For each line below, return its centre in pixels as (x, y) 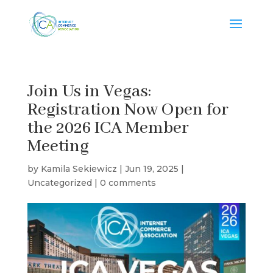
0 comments (128, 183)
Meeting (58, 147)
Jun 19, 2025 (151, 169)
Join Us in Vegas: (89, 92)
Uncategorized (59, 183)
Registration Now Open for (128, 110)
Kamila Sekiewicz (79, 169)
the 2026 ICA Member (108, 128)
